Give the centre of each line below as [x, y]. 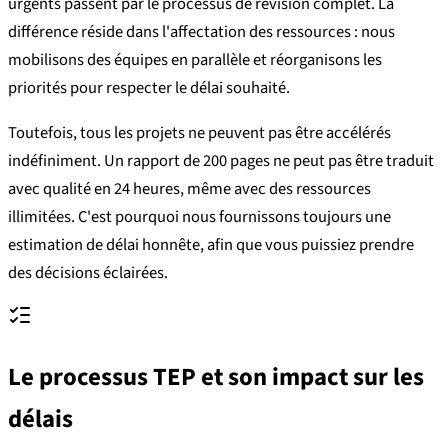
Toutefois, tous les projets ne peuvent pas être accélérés [199, 132]
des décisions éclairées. [88, 272]
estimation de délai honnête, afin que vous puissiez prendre [211, 244]
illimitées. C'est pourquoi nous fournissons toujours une [199, 216]
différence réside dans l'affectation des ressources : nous [201, 32]
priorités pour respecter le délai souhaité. [149, 88]
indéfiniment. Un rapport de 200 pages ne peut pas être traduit [221, 160]
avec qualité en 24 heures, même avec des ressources [189, 188]
